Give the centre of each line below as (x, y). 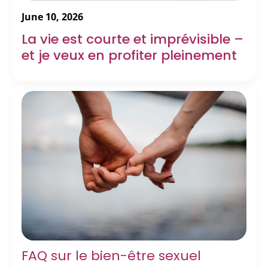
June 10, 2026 (52, 16)
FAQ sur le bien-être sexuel (111, 256)
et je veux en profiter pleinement (129, 55)
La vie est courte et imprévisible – (133, 39)
